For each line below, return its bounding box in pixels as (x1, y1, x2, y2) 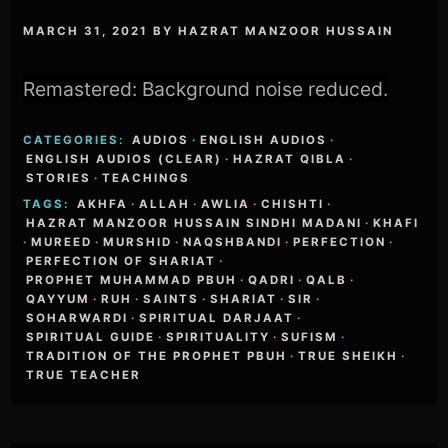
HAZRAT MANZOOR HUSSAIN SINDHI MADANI (26, 216, 363, 231)
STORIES (26, 171, 92, 186)
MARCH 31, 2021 (23, 24, 149, 39)
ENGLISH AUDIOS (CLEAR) (26, 152, 223, 167)
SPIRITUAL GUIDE (26, 330, 156, 345)
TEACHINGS (102, 171, 191, 186)
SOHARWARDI (26, 311, 129, 326)
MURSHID (103, 235, 173, 250)
